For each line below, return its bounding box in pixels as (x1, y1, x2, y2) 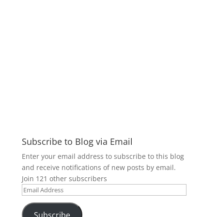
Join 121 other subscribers (21, 174, 107, 183)
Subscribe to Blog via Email (21, 136, 133, 147)
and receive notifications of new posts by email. (21, 163, 176, 172)
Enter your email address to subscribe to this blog (21, 152, 184, 161)
